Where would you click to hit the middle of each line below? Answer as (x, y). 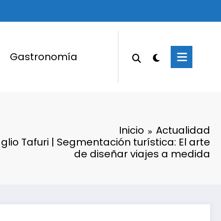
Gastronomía (43, 57)
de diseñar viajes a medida (142, 154)
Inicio (131, 130)
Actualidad (183, 130)
